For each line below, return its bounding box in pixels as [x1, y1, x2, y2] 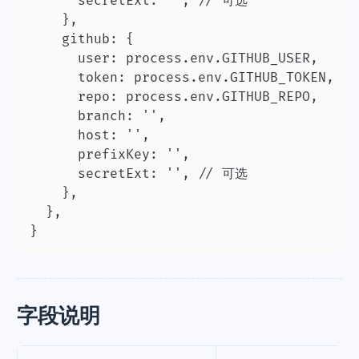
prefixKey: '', [30, 147, 190, 163]
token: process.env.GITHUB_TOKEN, [30, 70, 334, 86]
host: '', [30, 127, 150, 143]
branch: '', [30, 108, 166, 124]
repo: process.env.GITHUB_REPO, [30, 89, 318, 105]
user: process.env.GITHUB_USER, [30, 50, 318, 67]
